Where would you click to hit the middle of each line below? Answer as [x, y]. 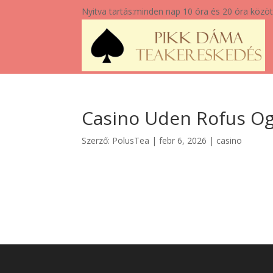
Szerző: [97, 141]
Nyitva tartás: [108, 11]
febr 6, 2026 [183, 141]
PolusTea [131, 141]
